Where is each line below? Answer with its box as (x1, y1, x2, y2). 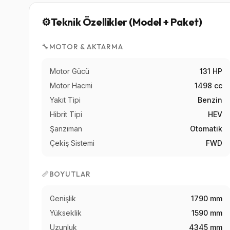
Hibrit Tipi (50, 110, 82, 119)
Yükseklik (50, 208, 82, 217)
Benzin (198, 95, 223, 104)
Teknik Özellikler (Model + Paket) (50, 15, 202, 28)
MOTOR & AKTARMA (49, 42, 123, 51)
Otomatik (190, 124, 223, 133)
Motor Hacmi (50, 81, 92, 90)
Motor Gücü (50, 67, 89, 75)
